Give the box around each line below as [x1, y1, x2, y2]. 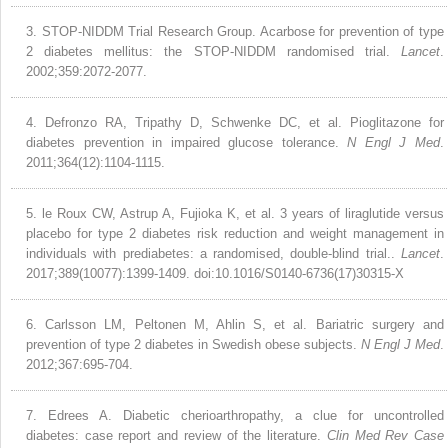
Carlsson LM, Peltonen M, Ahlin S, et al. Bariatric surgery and [45, 316, 445, 332]
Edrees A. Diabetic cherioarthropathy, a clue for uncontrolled [48, 407, 444, 423]
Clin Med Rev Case [326, 427, 445, 443]
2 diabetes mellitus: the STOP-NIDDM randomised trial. [26, 43, 401, 59]
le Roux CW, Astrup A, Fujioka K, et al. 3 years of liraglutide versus [42, 205, 444, 221]
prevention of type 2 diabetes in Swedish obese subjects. [26, 336, 361, 352]
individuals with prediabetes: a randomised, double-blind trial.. [26, 245, 401, 261]
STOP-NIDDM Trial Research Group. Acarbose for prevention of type [41, 23, 445, 39]
